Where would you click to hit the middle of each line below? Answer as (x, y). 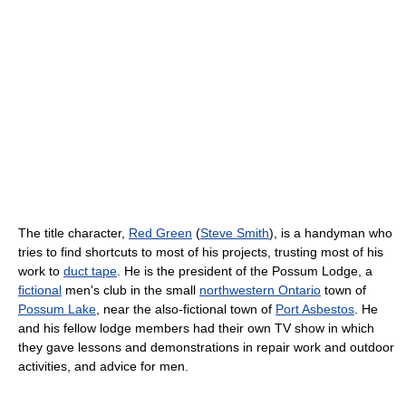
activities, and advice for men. (103, 367)
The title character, (73, 233)
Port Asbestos (315, 309)
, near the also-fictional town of (186, 309)
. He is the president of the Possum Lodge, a (245, 271)
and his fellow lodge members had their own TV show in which (196, 329)
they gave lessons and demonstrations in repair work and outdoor (206, 348)
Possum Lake (57, 309)
